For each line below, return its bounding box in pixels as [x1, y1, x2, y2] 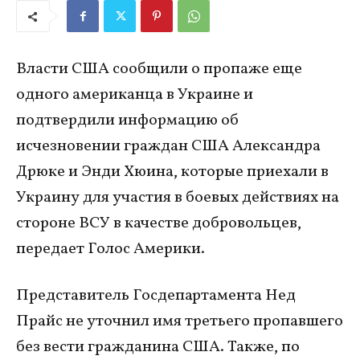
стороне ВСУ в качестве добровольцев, [16, 212, 301, 235]
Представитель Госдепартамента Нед [16, 284, 296, 308]
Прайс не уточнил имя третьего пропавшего [16, 310, 343, 333]
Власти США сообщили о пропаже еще [16, 58, 302, 81]
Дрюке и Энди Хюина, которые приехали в [16, 161, 329, 184]
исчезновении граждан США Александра [16, 135, 321, 158]
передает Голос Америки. [16, 238, 205, 261]
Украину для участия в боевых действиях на [16, 186, 339, 210]
